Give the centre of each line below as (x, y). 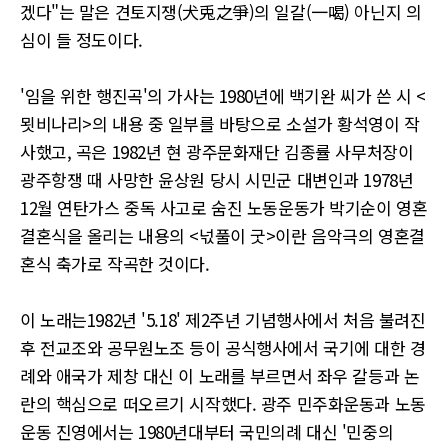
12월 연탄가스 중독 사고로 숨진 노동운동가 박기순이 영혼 (224, 207)
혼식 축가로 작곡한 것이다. (115, 263)
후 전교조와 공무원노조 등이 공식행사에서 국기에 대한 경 (223, 347)
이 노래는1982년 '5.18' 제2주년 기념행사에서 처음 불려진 (223, 319)
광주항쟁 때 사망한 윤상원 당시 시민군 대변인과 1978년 (217, 179)
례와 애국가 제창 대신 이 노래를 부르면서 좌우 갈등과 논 (220, 375)
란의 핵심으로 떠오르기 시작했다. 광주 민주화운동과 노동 (223, 403)
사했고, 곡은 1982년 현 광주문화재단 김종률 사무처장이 (217, 151)
